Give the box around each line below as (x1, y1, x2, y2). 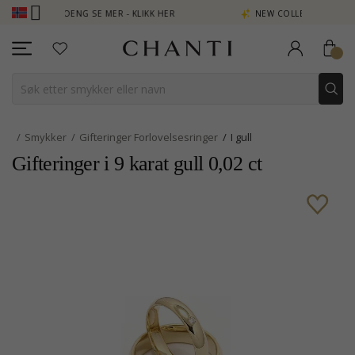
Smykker (25, 130, 67, 144)
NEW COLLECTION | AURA (208, 8, 319, 19)
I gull (231, 130, 252, 144)
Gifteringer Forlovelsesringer (79, 130, 218, 144)
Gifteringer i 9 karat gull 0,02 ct (12, 152, 262, 175)
